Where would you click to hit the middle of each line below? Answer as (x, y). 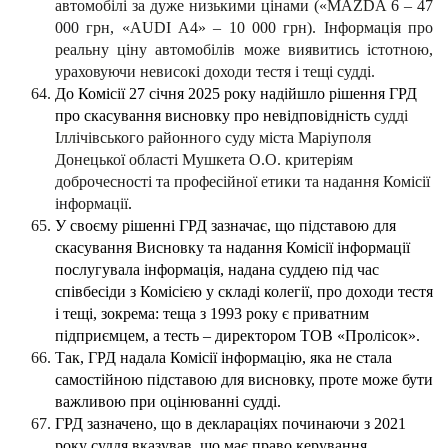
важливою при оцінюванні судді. (168, 402)
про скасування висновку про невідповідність (214, 116)
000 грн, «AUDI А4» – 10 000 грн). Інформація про (244, 28)
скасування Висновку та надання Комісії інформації (232, 248)
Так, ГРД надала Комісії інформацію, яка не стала (223, 358)
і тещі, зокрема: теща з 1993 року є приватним (212, 314)
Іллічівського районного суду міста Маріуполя (213, 138)
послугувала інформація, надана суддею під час (217, 270)
